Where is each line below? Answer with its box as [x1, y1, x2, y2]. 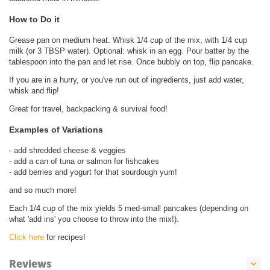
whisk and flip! [9, 86, 59, 95]
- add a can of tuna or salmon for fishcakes [9, 156, 159, 166]
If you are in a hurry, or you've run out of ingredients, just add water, [9, 75, 244, 84]
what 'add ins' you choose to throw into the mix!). [9, 214, 179, 224]
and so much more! [9, 185, 77, 195]
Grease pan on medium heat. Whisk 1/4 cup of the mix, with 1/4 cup [9, 35, 247, 45]
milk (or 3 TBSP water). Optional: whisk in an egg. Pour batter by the [9, 46, 249, 55]
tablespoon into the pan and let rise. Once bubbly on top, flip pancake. [9, 57, 254, 66]
